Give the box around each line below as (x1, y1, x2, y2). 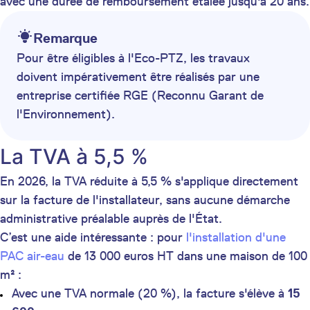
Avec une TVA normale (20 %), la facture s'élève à (12, 286, 288, 302)
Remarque (33, 30, 98, 47)
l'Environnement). (17, 107, 115, 122)
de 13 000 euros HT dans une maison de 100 (64, 248, 307, 264)
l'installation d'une (186, 230, 286, 246)
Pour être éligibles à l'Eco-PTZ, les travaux (17, 51, 250, 66)
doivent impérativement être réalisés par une (17, 69, 259, 85)
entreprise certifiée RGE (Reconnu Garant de (17, 88, 264, 104)
